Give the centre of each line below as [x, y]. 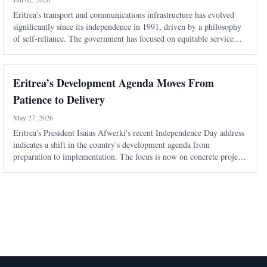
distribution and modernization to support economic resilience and [125, 51]
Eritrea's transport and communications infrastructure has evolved [124, 15]
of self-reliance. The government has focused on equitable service [124, 39]
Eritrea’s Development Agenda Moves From [114, 83]
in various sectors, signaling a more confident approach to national [125, 169]
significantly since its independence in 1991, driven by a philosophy [128, 27]
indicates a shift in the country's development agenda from [112, 145]
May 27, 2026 [33, 118]
